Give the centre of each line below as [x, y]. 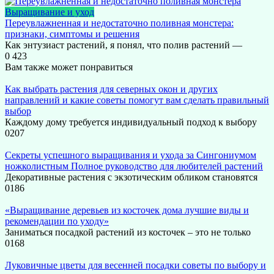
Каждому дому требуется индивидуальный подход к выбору [131, 122]
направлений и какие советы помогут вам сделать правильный [137, 100]
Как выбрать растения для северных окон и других [111, 89]
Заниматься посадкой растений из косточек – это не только [128, 232]
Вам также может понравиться [69, 67]
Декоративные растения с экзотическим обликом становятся [131, 177]
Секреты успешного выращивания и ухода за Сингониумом [131, 155]
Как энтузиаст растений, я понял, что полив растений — [124, 45]
